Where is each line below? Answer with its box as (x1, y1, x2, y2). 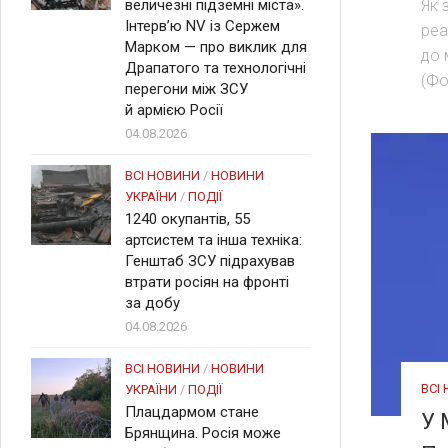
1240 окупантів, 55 (125, 210, 250, 228)
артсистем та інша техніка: (125, 231, 302, 249)
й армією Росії (125, 101, 223, 119)
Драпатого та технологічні (125, 59, 306, 77)
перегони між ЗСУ (125, 80, 248, 98)
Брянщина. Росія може (125, 424, 281, 442)
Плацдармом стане (125, 403, 259, 421)
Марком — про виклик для (125, 38, 307, 56)
